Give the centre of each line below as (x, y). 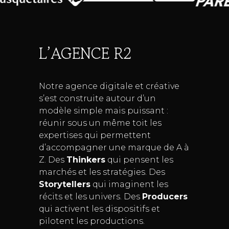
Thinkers (86, 160)
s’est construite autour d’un (97, 99)
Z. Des (52, 160)
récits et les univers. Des (90, 197)
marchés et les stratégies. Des (102, 172)
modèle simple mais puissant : (103, 111)
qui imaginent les (129, 185)
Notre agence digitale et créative (109, 86)
